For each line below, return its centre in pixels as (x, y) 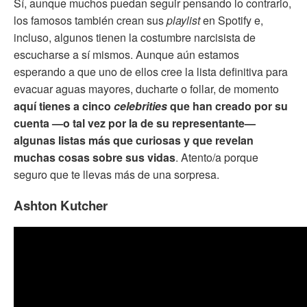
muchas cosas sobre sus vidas (95, 157)
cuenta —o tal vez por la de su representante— (135, 123)
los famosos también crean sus (90, 20)
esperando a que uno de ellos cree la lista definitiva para (151, 71)
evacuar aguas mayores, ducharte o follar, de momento (146, 88)
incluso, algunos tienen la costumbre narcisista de (135, 37)
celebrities (140, 106)
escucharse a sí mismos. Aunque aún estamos (126, 54)
